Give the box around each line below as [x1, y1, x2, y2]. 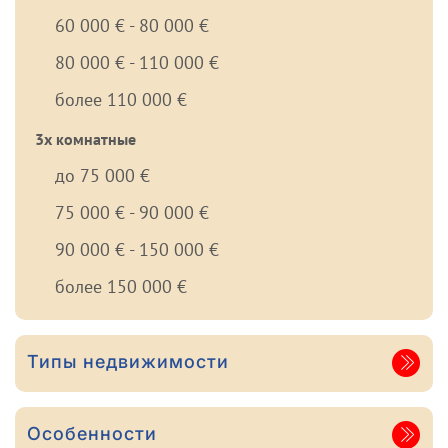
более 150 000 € [55, 275, 187, 299]
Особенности [27, 423, 157, 445]
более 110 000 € [55, 88, 187, 112]
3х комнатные [35, 129, 136, 150]
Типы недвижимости [27, 351, 229, 373]
